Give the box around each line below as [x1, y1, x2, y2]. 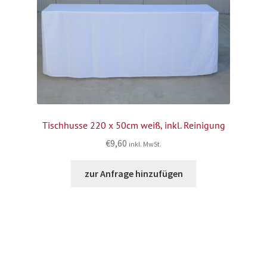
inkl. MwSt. [129, 139, 162, 149]
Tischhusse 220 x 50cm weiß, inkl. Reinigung [42, 119, 225, 131]
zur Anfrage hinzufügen [84, 167, 183, 180]
